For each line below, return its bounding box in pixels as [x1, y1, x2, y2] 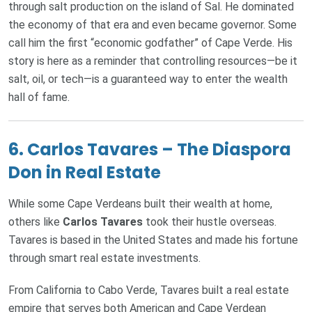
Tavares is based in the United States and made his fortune [8, 233, 298, 247]
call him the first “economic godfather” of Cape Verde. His [8, 36, 292, 50]
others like [8, 215, 63, 229]
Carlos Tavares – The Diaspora [27, 138, 291, 162]
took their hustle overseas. [143, 215, 276, 229]
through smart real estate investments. [8, 251, 201, 265]
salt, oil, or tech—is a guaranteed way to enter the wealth [8, 72, 288, 86]
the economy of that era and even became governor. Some [8, 18, 297, 32]
